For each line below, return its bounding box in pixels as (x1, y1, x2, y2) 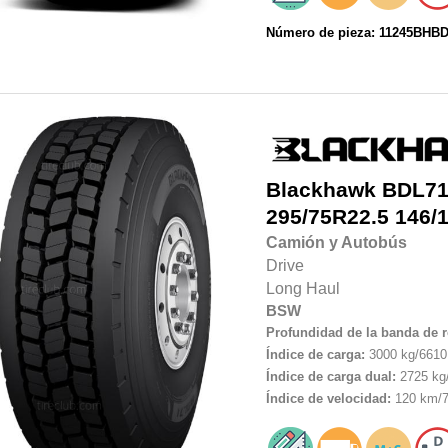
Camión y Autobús (265, 234, 407, 252)
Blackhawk (265, 178, 376, 203)
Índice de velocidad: (265, 391, 391, 407)
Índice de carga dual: (265, 369, 396, 385)
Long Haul (265, 280, 340, 298)
